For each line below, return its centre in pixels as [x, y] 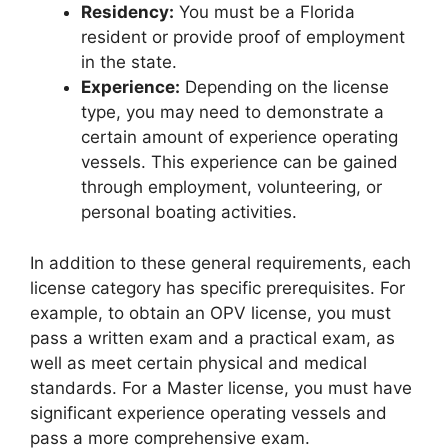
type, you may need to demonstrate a [232, 112]
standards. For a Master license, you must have [221, 387]
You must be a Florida [264, 12]
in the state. [129, 62]
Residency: [127, 12]
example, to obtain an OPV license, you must [210, 312]
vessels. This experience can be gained [239, 162]
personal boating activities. [189, 212]
